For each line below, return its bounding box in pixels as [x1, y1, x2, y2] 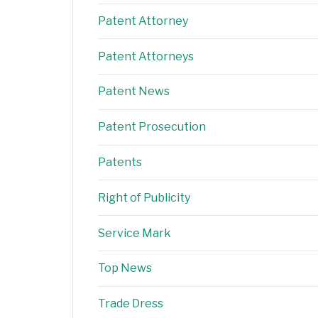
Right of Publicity [98, 190, 190, 204]
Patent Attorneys [98, 49, 194, 63]
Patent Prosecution [98, 120, 206, 134]
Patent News [98, 84, 170, 99]
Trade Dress [98, 297, 163, 311]
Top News [98, 261, 152, 275]
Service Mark [98, 226, 171, 240]
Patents [98, 155, 142, 170]
